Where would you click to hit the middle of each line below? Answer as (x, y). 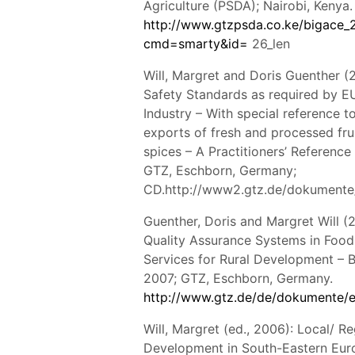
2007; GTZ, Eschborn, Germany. (239, 278)
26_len (269, 43)
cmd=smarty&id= (196, 43)
